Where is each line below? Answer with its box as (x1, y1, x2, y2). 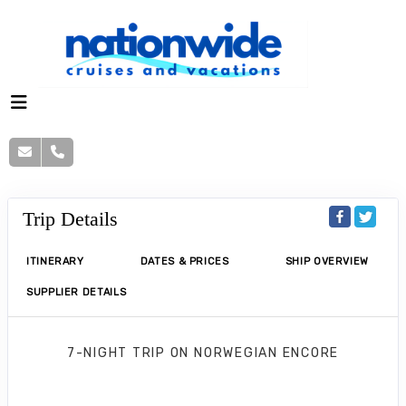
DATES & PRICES (140, 256, 229, 268)
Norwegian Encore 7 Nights (81, 371, 325, 395)
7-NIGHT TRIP (66, 345, 170, 362)
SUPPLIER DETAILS (26, 286, 127, 299)
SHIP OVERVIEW (285, 256, 369, 268)
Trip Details (23, 208, 118, 231)
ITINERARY (26, 256, 84, 268)
